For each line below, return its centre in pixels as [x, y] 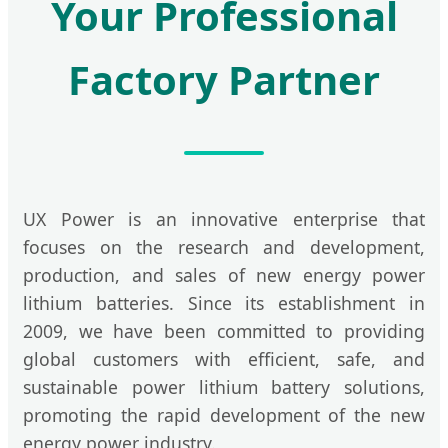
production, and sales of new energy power [224, 275]
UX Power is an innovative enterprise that [224, 219]
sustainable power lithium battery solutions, [224, 387]
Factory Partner [224, 80]
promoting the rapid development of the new [224, 415]
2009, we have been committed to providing [224, 331]
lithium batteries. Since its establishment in [224, 303]
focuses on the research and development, [224, 247]
